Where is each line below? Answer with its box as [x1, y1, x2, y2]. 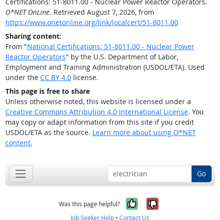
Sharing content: [5, 31, 61, 41]
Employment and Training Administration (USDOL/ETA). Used [5, 62, 205, 72]
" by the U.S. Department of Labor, [65, 52, 178, 62]
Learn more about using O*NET [92, 128, 196, 137]
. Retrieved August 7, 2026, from [49, 7, 154, 17]
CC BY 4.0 [40, 73, 71, 82]
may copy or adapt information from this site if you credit [5, 117, 194, 127]
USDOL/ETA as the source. [5, 128, 92, 137]
